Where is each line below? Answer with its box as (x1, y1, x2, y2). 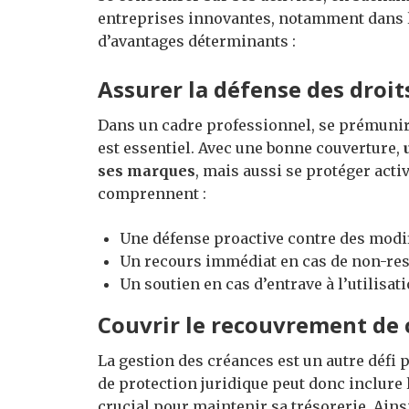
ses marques (98, 162, 195, 181)
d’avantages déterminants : (98, 32, 296, 51)
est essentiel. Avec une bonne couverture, (98, 139, 404, 158)
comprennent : (98, 184, 206, 204)
